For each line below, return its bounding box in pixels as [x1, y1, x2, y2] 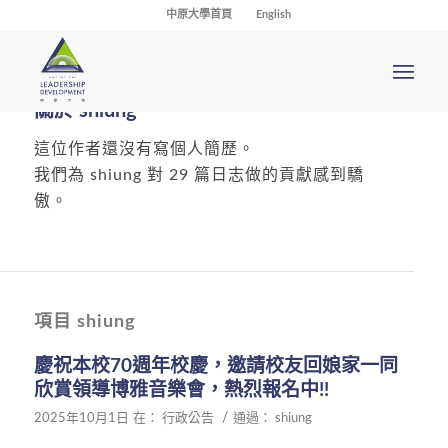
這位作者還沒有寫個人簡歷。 [33, 140, 255, 157]
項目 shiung [33, 313, 136, 331]
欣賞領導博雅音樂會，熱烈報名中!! [33, 381, 329, 401]
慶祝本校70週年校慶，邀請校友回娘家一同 [33, 357, 398, 377]
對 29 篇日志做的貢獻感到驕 [141, 166, 364, 183]
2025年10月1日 [33, 412, 129, 426]
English [256, 9, 292, 20]
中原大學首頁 [166, 9, 233, 20]
